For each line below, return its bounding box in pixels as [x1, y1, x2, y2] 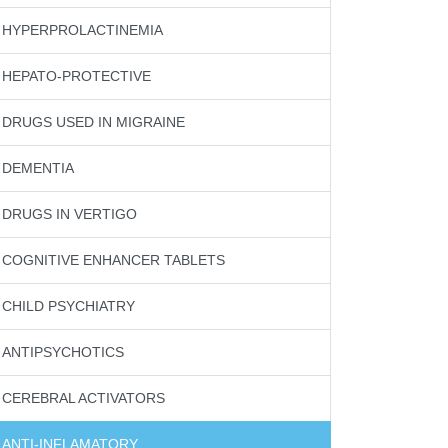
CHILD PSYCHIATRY [2, 298, 135, 314]
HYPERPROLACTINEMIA [2, 22, 163, 38]
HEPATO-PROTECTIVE [2, 68, 151, 84]
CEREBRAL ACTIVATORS [2, 390, 165, 406]
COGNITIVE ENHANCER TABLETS [2, 252, 225, 268]
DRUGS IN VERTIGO [2, 206, 137, 222]
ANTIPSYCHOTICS [2, 344, 124, 360]
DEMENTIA [2, 160, 74, 176]
